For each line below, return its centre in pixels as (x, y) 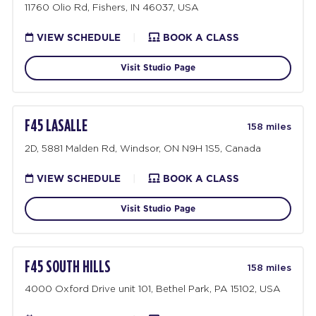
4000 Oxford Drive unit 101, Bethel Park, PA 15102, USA (153, 289)
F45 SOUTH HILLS (68, 268)
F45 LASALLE (56, 127)
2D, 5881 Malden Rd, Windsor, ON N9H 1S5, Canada (143, 148)
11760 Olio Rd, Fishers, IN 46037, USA (112, 7)
